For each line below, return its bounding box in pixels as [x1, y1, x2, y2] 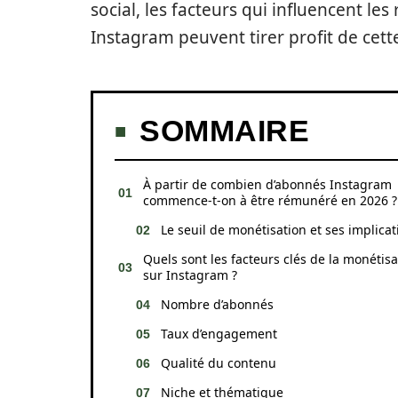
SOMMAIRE [139, 114, 309, 147]
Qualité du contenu [161, 354, 276, 371]
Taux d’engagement [161, 325, 277, 342]
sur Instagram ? [143, 267, 237, 283]
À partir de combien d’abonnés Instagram [143, 176, 392, 193]
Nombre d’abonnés [161, 296, 274, 313]
